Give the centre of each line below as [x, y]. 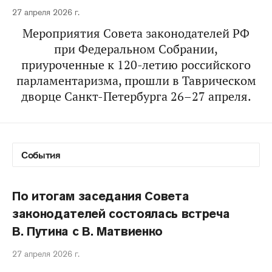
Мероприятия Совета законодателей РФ [136, 33]
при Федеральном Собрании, [136, 49]
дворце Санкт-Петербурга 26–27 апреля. [136, 97]
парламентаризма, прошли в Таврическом [136, 81]
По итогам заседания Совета [101, 196]
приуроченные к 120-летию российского [136, 65]
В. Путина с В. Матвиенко [88, 231]
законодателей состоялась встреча [121, 214]
